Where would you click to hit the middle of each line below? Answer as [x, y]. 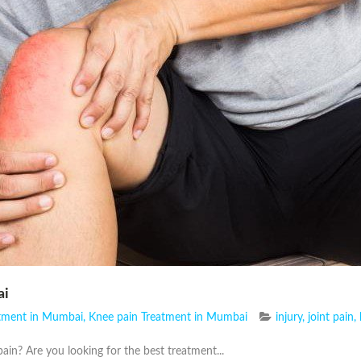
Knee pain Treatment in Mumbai [168, 318]
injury [289, 318]
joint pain [331, 318]
